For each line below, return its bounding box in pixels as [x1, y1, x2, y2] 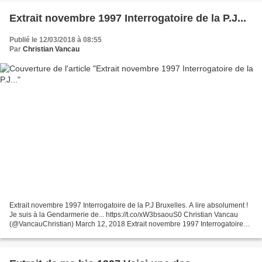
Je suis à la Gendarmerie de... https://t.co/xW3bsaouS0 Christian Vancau [9, 211, 238, 219]
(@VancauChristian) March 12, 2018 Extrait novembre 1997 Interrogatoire [9, 220, 243, 229]
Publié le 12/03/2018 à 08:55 [9, 35, 102, 44]
